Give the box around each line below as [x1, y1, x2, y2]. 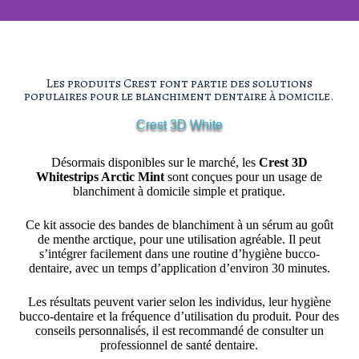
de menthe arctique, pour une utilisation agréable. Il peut [38, 232, 321, 246]
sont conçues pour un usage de [164, 170, 323, 184]
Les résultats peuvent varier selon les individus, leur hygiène [27, 295, 331, 309]
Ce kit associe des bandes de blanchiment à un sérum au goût [25, 218, 333, 232]
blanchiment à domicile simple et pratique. [73, 184, 286, 198]
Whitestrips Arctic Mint [36, 170, 165, 184]
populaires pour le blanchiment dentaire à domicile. [24, 87, 335, 105]
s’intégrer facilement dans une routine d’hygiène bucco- [38, 247, 320, 260]
